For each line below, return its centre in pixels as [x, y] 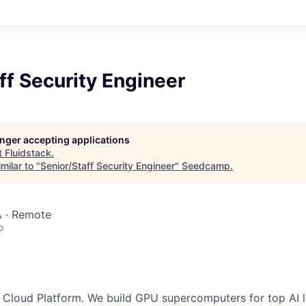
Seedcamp [206, 165]
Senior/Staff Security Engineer [108, 165]
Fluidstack [28, 152]
